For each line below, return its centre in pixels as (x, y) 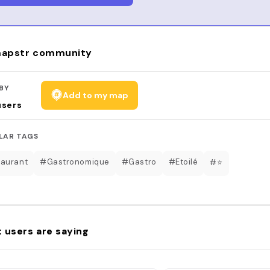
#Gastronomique (75, 162)
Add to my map (96, 95)
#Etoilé (183, 162)
